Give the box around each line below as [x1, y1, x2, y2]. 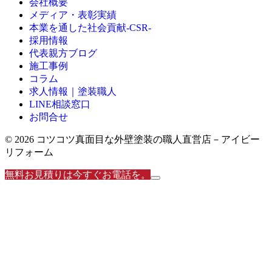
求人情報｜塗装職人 [29, 86, 117, 97]
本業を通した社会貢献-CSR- [29, 22, 151, 33]
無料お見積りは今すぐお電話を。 [5, 169, 151, 180]
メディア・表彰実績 [29, 9, 117, 20]
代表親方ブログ [29, 47, 97, 58]
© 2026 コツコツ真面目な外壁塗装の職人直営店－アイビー [5, 134, 260, 144]
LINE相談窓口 [29, 98, 90, 109]
